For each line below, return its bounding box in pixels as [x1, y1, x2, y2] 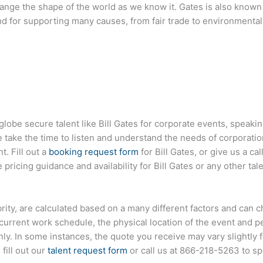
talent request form [48, 245, 127, 257]
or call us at [127, 245, 180, 257]
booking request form [49, 146, 139, 158]
